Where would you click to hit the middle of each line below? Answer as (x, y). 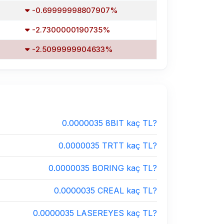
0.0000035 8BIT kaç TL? (109, 123)
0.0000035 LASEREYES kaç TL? (95, 213)
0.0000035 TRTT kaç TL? (108, 145)
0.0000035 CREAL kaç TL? (105, 190)
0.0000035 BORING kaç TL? (103, 168)
